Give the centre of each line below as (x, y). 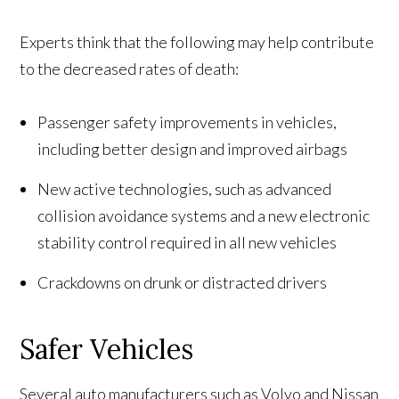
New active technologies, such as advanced (185, 188)
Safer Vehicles (107, 349)
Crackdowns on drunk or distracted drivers (183, 282)
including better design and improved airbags (193, 148)
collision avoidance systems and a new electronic (204, 215)
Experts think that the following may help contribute (197, 41)
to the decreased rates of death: (130, 68)
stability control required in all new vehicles (187, 242)
